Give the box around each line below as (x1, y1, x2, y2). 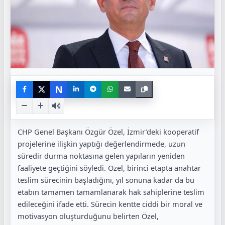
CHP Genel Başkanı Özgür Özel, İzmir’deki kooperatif (18, 126, 199, 137)
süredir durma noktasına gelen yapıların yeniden (18, 150, 185, 161)
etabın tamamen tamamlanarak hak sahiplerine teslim (18, 186, 204, 197)
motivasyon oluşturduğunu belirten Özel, (18, 210, 159, 221)
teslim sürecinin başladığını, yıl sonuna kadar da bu (18, 174, 194, 185)
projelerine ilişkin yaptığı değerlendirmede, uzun (18, 138, 185, 149)
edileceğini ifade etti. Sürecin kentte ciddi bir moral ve (18, 198, 202, 209)
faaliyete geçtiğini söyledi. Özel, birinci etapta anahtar (18, 162, 201, 173)
